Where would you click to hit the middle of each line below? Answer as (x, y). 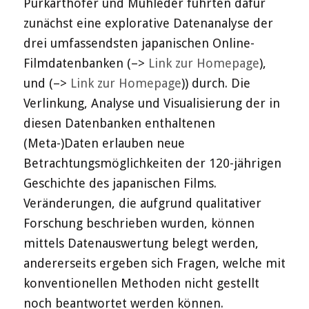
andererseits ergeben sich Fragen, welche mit (154, 263)
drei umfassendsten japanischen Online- (139, 43)
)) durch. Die (216, 83)
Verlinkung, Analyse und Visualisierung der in (151, 103)
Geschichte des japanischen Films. (120, 183)
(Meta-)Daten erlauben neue (104, 143)
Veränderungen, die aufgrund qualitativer (142, 203)
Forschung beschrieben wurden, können (139, 223)
